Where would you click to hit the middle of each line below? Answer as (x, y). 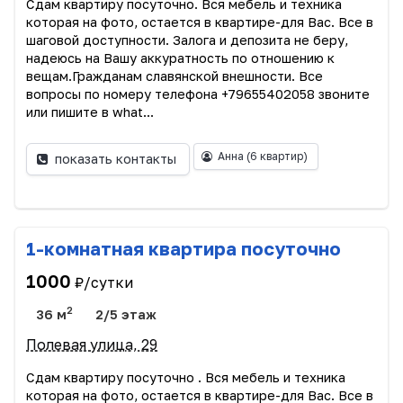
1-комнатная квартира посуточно (184, 248)
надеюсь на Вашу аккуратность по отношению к (180, 58)
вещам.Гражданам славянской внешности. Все (175, 76)
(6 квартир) (277, 156)
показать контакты (116, 159)
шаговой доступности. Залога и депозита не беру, (187, 40)
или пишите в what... (90, 112)
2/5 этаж (126, 314)
